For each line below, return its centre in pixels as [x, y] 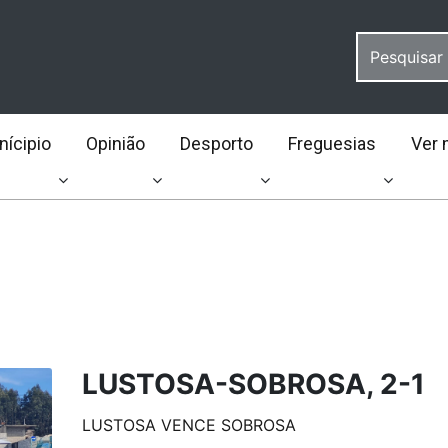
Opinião [115, 143]
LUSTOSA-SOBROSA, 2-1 [253, 384]
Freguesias [331, 143]
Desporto [216, 143]
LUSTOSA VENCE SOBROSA [188, 425]
